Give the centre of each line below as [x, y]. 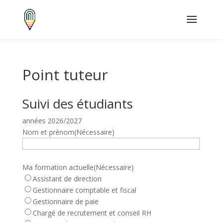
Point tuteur [65, 75]
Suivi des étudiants [77, 104]
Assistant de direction [67, 179]
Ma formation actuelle [58, 167]
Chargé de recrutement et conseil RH [92, 213]
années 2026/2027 [52, 121]
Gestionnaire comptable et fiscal [84, 190]
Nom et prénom [48, 132]
